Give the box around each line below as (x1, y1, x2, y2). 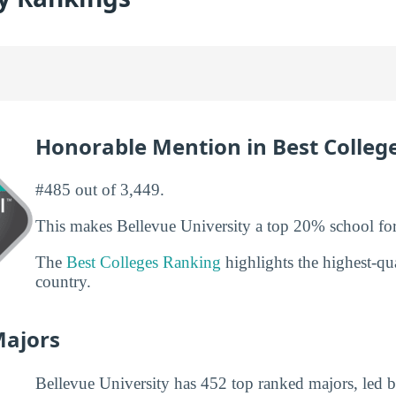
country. (35, 272, 91, 292)
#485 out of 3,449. (35, 179, 164, 199)
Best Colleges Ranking (66, 253, 221, 272)
